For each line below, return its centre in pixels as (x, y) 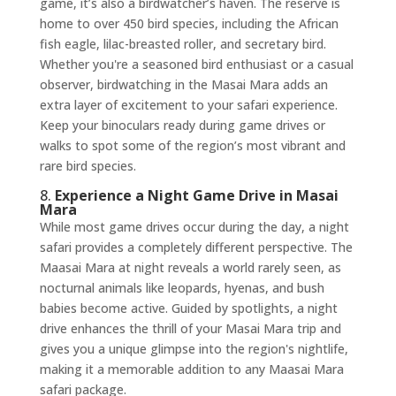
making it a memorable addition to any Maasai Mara (191, 369)
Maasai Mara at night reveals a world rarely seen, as (190, 267)
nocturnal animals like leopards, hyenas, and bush (182, 287)
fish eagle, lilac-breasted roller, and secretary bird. (183, 43)
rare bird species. (88, 165)
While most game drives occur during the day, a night (194, 226)
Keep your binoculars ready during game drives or (182, 125)
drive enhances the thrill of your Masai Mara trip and (190, 328)
